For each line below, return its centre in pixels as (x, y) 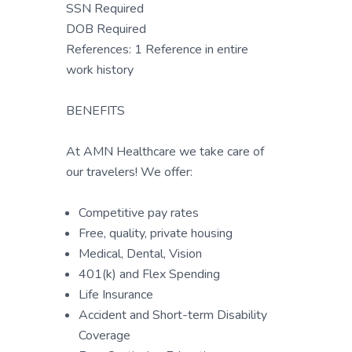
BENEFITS (95, 111)
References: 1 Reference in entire (157, 49)
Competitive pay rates (139, 213)
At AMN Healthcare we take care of (165, 152)
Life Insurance (116, 295)
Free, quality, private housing (156, 233)
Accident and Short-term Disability (173, 315)
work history (100, 70)
